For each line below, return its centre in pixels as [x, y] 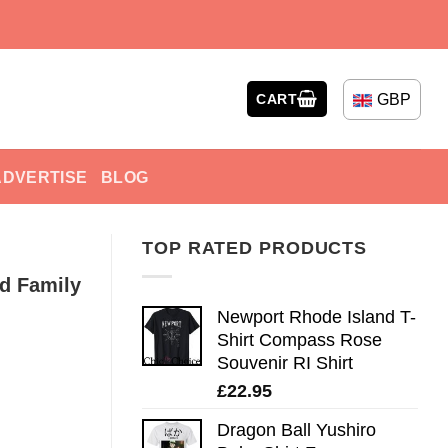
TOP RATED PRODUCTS [255, 248]
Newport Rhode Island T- [316, 316]
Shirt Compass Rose [299, 339]
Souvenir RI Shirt [285, 362]
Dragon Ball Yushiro [296, 429]
